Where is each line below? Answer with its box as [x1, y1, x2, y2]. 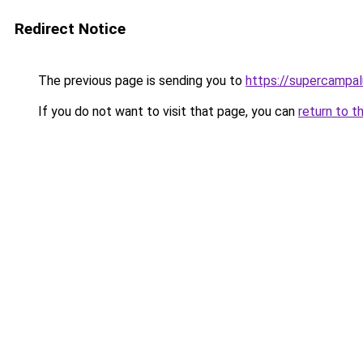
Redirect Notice [15, 19, 126, 38]
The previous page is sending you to [35, 73, 246, 88]
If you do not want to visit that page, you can [35, 104, 298, 119]
